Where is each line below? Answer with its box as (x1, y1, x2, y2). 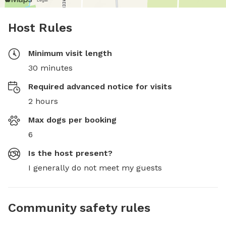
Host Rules (8, 21, 72, 35)
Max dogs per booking (28, 115, 117, 125)
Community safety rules (8, 201, 150, 215)
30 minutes (28, 63, 73, 73)
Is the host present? (28, 148, 112, 158)
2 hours (28, 96, 58, 106)
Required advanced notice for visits (28, 82, 172, 91)
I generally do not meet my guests (28, 163, 162, 173)
